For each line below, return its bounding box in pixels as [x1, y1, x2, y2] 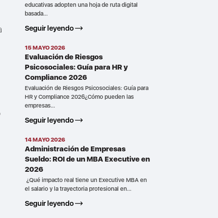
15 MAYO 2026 [24, 44, 65, 51]
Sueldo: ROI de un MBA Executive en [24, 154, 150, 163]
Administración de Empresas [24, 144, 126, 153]
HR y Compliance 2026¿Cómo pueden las [24, 93, 134, 100]
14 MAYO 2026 [24, 136, 65, 143]
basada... [24, 10, 48, 17]
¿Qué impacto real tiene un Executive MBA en [24, 176, 147, 183]
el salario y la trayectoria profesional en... [24, 185, 131, 192]
